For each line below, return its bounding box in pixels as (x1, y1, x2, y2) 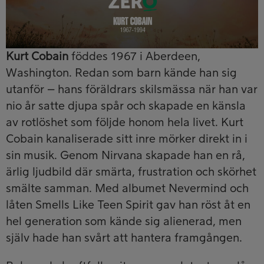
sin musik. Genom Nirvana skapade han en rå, (6, 149, 245, 161)
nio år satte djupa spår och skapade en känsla (6, 100, 246, 112)
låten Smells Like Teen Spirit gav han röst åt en (6, 199, 250, 211)
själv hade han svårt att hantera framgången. (6, 232, 242, 244)
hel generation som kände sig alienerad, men (6, 215, 242, 227)
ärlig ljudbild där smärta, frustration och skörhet (6, 166, 256, 178)
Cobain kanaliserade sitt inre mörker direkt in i (6, 133, 247, 145)
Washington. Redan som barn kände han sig (6, 67, 237, 79)
